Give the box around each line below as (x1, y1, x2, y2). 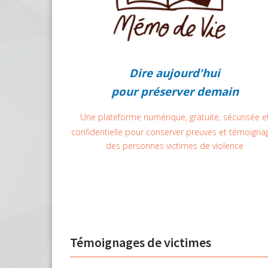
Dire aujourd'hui (129, 65, 220, 81)
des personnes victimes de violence (106, 140, 243, 152)
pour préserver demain (111, 84, 239, 99)
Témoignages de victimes (70, 234, 211, 251)
